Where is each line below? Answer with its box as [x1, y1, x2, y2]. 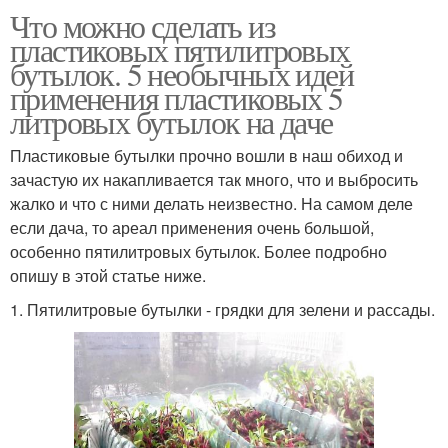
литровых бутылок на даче [10, 100, 333, 144]
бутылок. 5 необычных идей [10, 52, 353, 96]
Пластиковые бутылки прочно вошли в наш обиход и [10, 144, 403, 168]
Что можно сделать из [10, 4, 275, 48]
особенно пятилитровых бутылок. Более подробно [10, 240, 387, 264]
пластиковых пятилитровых [10, 28, 350, 72]
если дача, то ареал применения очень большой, [10, 216, 374, 240]
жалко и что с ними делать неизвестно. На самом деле [10, 192, 413, 216]
